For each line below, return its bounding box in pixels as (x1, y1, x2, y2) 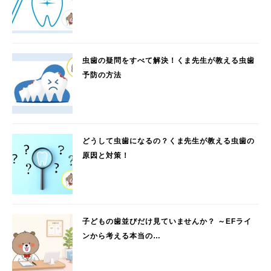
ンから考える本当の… (82, 232, 161, 241)
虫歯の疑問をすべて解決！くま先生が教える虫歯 (82, 56, 255, 65)
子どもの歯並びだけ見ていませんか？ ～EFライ (82, 217, 252, 226)
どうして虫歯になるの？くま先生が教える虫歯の (82, 137, 255, 146)
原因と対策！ (82, 151, 129, 160)
